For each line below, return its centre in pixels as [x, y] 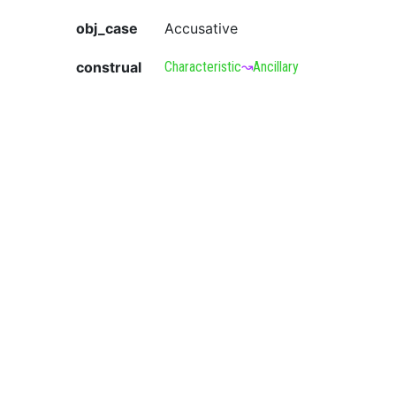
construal [109, 67]
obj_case [107, 28]
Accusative [201, 28]
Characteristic [203, 67]
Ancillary [276, 67]
